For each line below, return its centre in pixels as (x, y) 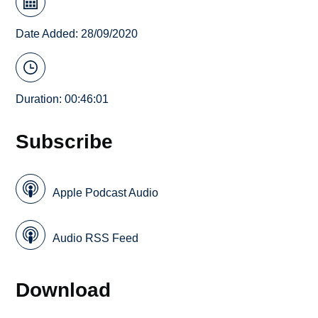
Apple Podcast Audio (106, 192)
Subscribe (65, 141)
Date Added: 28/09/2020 (77, 34)
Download (64, 290)
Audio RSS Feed (96, 238)
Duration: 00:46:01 (62, 99)
